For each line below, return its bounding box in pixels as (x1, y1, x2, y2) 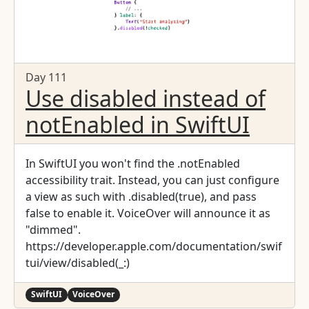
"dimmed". (26, 222, 81, 238)
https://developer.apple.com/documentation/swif (26, 239, 282, 255)
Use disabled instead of (26, 83, 266, 114)
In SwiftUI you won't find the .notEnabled (26, 156, 240, 172)
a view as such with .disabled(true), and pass (26, 189, 257, 205)
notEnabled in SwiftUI (26, 110, 250, 140)
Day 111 (26, 70, 67, 86)
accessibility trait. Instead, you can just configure (26, 172, 279, 188)
